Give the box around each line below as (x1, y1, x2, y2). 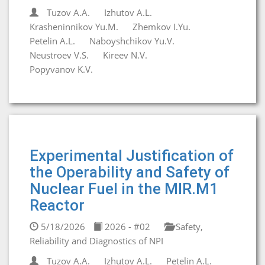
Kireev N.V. (103, 49, 147, 61)
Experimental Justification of (30, 147, 234, 164)
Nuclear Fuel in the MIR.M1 (30, 180, 218, 198)
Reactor (30, 196, 85, 214)
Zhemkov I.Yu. (132, 21, 190, 33)
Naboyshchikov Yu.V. (89, 35, 174, 47)
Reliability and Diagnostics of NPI (30, 235, 163, 247)
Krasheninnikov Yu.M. (30, 21, 118, 33)
